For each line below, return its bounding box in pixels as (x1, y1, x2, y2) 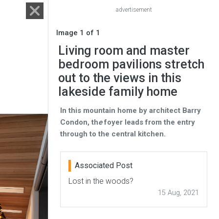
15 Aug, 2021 (158, 189, 199, 197)
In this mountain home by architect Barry (60, 106, 201, 115)
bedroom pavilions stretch (58, 57, 204, 71)
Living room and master (58, 44, 190, 58)
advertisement (115, 6, 152, 13)
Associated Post (75, 161, 132, 170)
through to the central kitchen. (60, 130, 166, 138)
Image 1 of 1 (56, 28, 100, 37)
